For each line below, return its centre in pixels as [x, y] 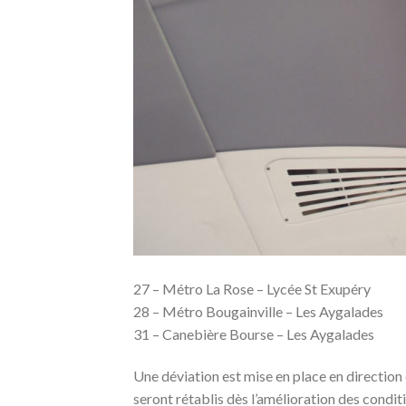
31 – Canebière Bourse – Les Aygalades [254, 333]
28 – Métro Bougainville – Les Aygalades [258, 311]
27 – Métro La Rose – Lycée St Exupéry [252, 288]
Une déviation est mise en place [230, 375]
